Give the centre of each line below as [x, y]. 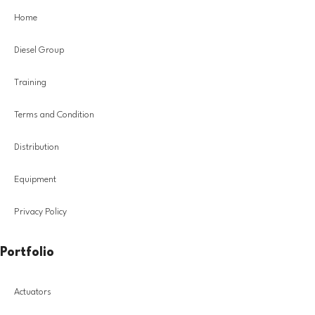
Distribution [37, 147]
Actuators [33, 292]
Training [30, 82]
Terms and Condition [54, 115]
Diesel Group [39, 50]
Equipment [35, 179]
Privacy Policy [40, 212]
